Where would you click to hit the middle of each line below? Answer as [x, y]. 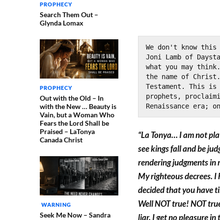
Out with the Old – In [71, 98]
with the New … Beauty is [78, 106]
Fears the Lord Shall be [74, 123]
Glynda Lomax [61, 23]
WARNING [55, 204]
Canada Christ [61, 139]
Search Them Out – [69, 14]
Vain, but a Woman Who [77, 114]
